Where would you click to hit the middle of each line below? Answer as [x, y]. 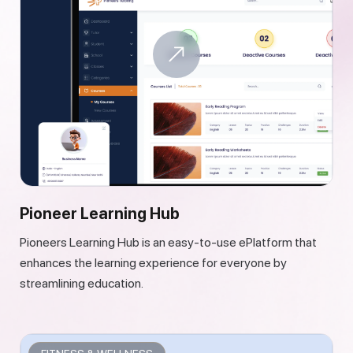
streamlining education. [82, 283]
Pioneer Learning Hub [104, 213]
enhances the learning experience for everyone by [153, 262]
